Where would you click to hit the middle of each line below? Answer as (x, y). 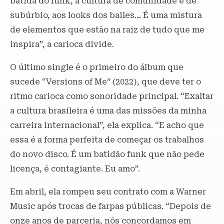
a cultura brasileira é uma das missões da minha (108, 110)
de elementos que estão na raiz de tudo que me (107, 29)
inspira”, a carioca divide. (63, 44)
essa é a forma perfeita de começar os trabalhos (107, 139)
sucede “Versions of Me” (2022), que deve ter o (105, 81)
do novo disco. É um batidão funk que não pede (107, 154)
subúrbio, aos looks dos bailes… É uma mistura (106, 15)
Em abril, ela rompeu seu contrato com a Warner (108, 191)
